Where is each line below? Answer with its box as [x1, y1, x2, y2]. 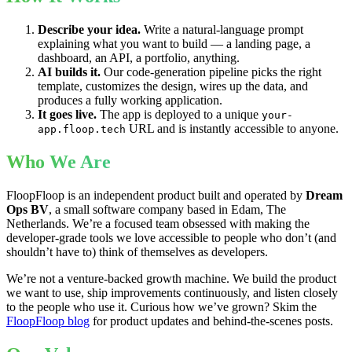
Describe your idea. [38, 23, 141, 37]
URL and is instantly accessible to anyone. [126, 122, 339, 136]
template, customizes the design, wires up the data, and [38, 79, 308, 93]
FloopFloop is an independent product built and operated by [6, 189, 302, 203]
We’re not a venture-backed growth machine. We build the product [6, 272, 336, 286]
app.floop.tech [38, 123, 126, 136]
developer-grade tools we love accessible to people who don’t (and [6, 231, 336, 245]
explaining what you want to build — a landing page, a [38, 37, 310, 51]
